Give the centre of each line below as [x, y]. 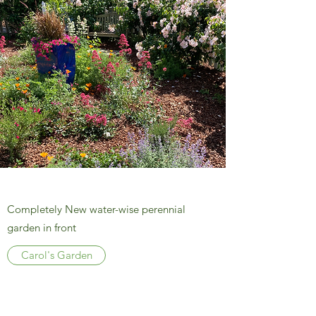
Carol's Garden [56, 255]
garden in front [42, 227]
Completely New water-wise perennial [96, 209]
